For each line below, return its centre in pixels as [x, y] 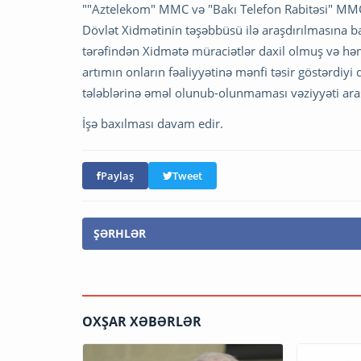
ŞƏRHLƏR [120, 233]
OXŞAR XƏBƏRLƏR [142, 321]
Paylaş [117, 175]
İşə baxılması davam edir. [154, 123]
